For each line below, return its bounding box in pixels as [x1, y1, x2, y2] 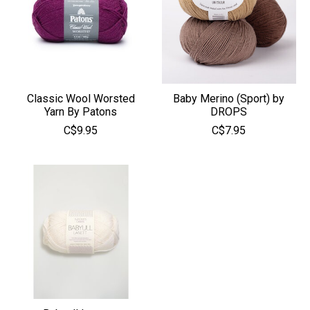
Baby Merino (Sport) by [173, 91, 285, 105]
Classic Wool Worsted [26, 91, 135, 105]
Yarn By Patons [44, 104, 118, 118]
